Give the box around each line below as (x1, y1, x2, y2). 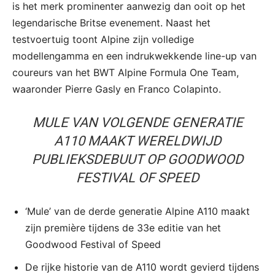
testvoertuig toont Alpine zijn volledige (12, 33, 194, 46)
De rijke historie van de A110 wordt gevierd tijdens (25, 261, 259, 274)
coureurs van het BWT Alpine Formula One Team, (12, 66, 239, 79)
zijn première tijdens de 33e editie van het (25, 222, 221, 234)
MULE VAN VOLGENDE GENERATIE (32, 115, 243, 131)
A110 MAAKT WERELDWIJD (54, 133, 221, 149)
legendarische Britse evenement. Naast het (12, 17, 211, 29)
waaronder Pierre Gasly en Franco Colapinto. (12, 83, 221, 96)
